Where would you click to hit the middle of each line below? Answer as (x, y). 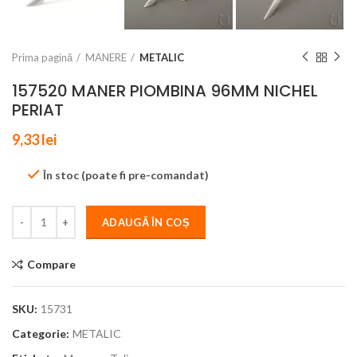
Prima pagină (42, 57)
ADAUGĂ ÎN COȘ (146, 222)
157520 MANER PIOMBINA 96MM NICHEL (165, 90)
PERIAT (38, 110)
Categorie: (42, 333)
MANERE (106, 57)
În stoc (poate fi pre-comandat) (126, 175)
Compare (51, 264)
